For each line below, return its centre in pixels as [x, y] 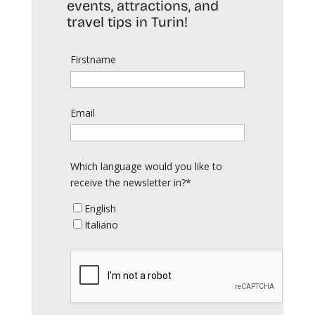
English [100, 208]
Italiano [101, 224]
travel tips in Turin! [127, 21]
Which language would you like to [146, 166]
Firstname [93, 59]
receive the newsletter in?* [130, 182]
